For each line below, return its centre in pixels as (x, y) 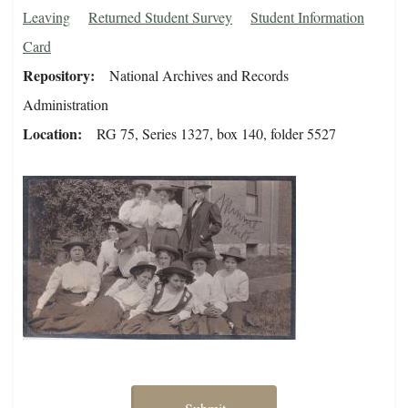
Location (50, 134)
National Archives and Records (199, 76)
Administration (66, 105)
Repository (56, 76)
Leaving (46, 17)
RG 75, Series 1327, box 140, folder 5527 (216, 134)
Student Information (307, 17)
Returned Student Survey (160, 17)
